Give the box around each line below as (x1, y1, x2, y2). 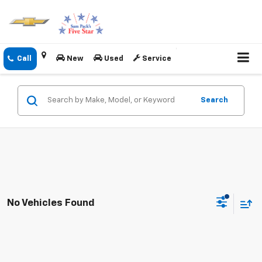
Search (201, 96, 228, 105)
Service (140, 55, 171, 63)
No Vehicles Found (7, 198, 95, 208)
